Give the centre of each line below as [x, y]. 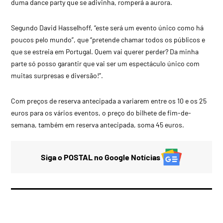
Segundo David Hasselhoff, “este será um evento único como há [108, 27]
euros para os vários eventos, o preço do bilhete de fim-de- [101, 112]
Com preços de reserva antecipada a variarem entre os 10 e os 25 [109, 101]
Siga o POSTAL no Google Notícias [100, 157]
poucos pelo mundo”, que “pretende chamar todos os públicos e [108, 39]
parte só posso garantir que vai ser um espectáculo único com [106, 63]
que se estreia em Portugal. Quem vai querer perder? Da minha [105, 51]
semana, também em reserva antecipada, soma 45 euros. [98, 124]
